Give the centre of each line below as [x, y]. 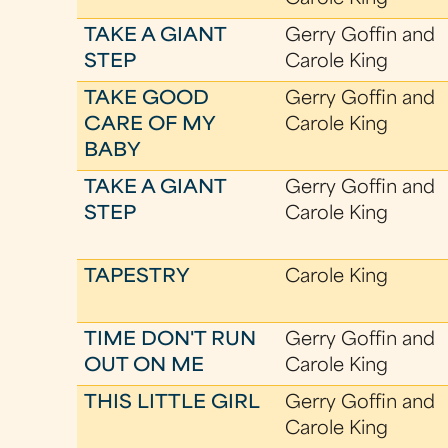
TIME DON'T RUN [170, 340]
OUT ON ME [144, 366]
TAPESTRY [137, 277]
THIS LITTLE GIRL [172, 403]
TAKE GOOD [147, 99]
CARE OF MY [150, 125]
